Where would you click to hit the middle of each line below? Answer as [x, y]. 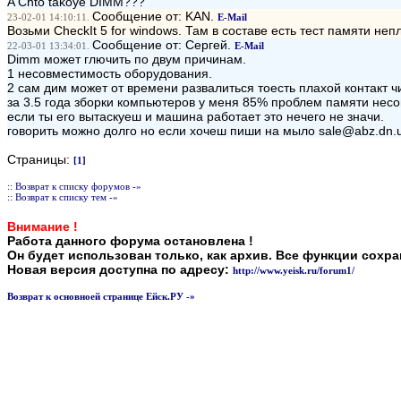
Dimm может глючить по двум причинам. [127, 59]
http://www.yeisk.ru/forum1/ [294, 270]
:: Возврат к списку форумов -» [74, 186]
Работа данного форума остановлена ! [130, 241]
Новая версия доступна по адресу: [120, 269]
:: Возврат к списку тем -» [63, 197]
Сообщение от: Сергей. [163, 45]
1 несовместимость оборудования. [110, 73]
